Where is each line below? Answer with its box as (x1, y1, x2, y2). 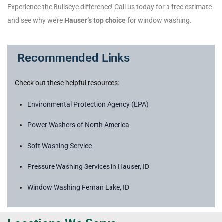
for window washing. (126, 16, 192, 25)
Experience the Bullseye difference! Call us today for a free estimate (7, 3, 212, 11)
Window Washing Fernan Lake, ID (27, 183, 129, 192)
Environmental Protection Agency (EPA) (27, 100, 149, 109)
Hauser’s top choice (64, 16, 126, 25)
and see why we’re (7, 16, 64, 25)
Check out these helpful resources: (15, 79, 119, 87)
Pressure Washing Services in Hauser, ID (27, 163, 149, 171)
